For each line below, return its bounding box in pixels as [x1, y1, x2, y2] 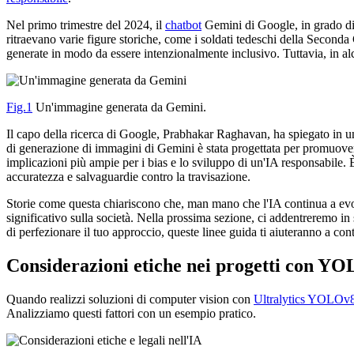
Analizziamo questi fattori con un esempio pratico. [6, 306, 256, 320]
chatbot [165, 17, 201, 32]
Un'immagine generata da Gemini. [32, 100, 206, 114]
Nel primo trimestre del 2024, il [6, 17, 165, 32]
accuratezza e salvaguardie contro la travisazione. [6, 169, 250, 183]
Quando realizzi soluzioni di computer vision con [6, 292, 254, 306]
